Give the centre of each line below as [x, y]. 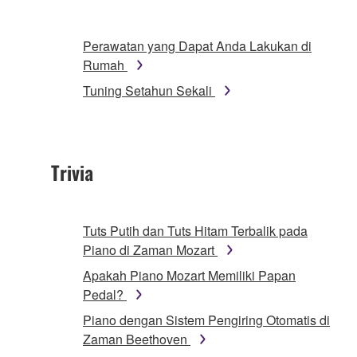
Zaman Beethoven [137, 339]
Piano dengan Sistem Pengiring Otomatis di [206, 320]
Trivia [72, 173]
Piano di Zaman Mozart [150, 250]
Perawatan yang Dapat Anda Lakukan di [197, 46]
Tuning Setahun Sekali [149, 91]
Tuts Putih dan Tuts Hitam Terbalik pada [195, 231]
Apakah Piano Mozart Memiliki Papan [189, 276]
